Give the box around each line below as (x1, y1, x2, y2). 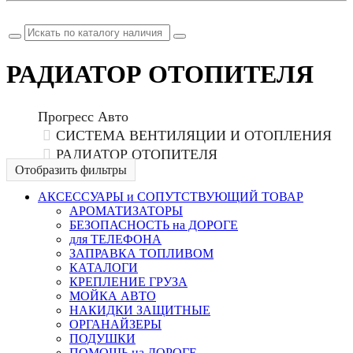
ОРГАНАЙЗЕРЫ (69, 317, 162, 331)
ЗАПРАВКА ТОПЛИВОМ (69, 246, 214, 260)
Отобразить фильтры (15, 162, 127, 176)
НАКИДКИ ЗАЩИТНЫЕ (69, 303, 210, 317)
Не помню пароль (6, 8, 102, 21)
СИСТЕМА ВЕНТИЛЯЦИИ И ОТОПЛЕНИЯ (56, 127, 332, 143)
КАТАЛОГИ (69, 260, 138, 274)
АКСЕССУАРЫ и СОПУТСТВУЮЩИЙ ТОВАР (38, 189, 303, 203)
